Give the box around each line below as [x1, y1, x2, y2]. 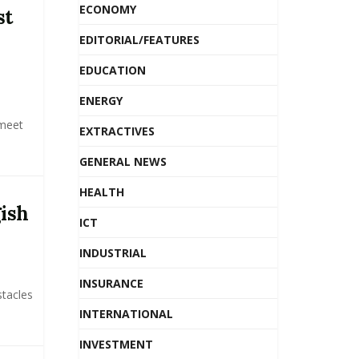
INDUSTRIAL [79, 245, 147, 260]
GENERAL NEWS [79, 154, 167, 169]
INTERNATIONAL [79, 306, 173, 321]
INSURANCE [79, 276, 143, 291]
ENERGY [79, 93, 123, 108]
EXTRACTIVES [79, 123, 155, 139]
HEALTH [79, 184, 124, 200]
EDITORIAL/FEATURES [79, 32, 200, 47]
